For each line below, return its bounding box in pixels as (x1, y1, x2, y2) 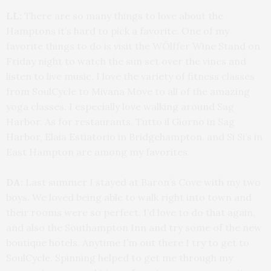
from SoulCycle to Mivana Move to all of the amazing (6, 85, 250, 97)
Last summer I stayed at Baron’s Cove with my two (23, 175, 261, 188)
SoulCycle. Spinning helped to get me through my (6, 251, 233, 264)
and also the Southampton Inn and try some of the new (6, 221, 262, 233)
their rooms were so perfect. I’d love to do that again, (6, 206, 255, 218)
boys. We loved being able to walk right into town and (6, 191, 252, 203)
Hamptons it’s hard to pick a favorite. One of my (6, 24, 229, 37)
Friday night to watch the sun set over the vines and (6, 54, 246, 67)
